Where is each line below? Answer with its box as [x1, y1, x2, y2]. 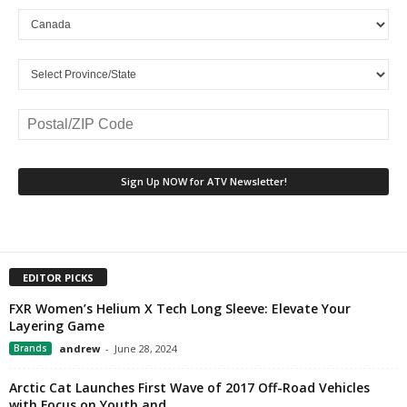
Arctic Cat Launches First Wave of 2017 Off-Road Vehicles [9, 379, 370, 397]
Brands [14, 342, 47, 355]
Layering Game [9, 317, 104, 335]
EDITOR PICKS [23, 271, 94, 285]
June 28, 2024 [114, 342, 177, 356]
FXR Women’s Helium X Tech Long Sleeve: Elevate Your [9, 300, 351, 318]
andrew [59, 342, 100, 356]
